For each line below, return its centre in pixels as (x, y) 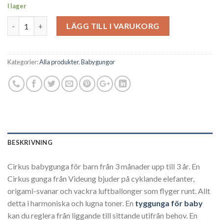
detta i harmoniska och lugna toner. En (71, 203)
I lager (17, 6)
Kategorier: (23, 62)
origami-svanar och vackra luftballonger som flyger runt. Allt (109, 191)
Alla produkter (59, 62)
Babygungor (98, 62)
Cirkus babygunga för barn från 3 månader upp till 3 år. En (104, 166)
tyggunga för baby (169, 203)
